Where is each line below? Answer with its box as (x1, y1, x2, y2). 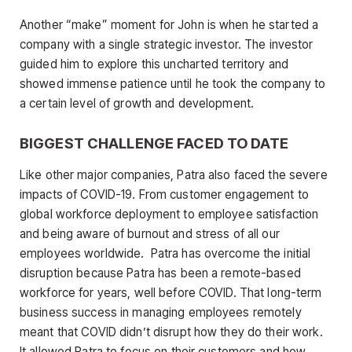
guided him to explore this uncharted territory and (20, 57, 289, 72)
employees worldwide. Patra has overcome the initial (20, 246, 311, 262)
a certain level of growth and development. (20, 96, 255, 112)
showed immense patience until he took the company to (20, 76, 326, 92)
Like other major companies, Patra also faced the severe (20, 167, 328, 183)
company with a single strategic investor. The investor (20, 37, 313, 53)
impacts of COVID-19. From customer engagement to (20, 187, 309, 203)
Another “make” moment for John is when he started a (20, 17, 319, 33)
